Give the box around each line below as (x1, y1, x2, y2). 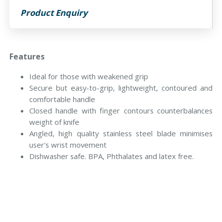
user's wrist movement (29, 140, 107, 150)
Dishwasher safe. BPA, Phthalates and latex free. (29, 151, 194, 162)
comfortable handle (29, 94, 95, 105)
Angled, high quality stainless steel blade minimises (29, 128, 213, 139)
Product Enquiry (20, 6, 88, 18)
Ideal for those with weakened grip (29, 71, 148, 82)
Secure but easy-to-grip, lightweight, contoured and (29, 83, 213, 93)
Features (9, 51, 45, 62)
